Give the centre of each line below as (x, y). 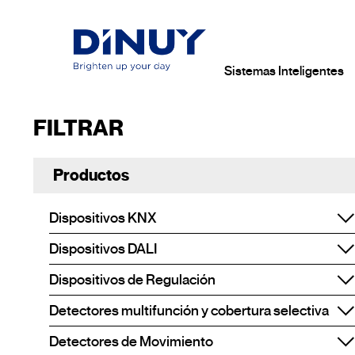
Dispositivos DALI (103, 249)
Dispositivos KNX (103, 218)
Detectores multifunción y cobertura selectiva (189, 311)
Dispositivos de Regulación (132, 280)
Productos (91, 176)
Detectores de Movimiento (131, 342)
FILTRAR (78, 128)
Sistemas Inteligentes (284, 71)
